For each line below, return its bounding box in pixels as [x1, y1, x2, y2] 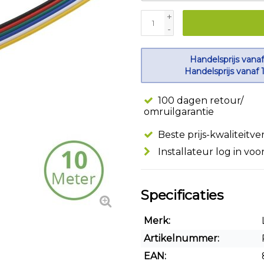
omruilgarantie [144, 106, 214, 117]
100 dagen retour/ [156, 95, 243, 106]
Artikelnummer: [144, 233, 219, 244]
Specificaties [141, 187, 223, 203]
